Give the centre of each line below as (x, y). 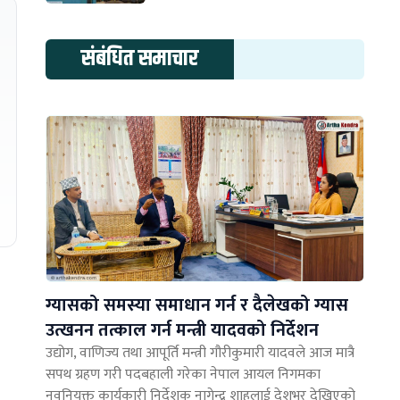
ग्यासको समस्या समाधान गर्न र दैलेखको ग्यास (197, 306)
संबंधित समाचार (140, 58)
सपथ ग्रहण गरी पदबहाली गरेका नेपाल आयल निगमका (183, 375)
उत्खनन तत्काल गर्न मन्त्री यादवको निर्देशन (183, 331)
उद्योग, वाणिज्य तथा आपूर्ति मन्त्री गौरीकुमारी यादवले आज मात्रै (200, 354)
